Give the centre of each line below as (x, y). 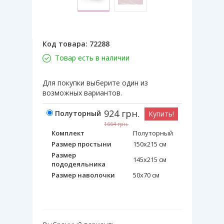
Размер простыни (81, 144)
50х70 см (146, 175)
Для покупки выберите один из (95, 82)
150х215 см (150, 144)
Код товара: (66, 43)
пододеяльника (78, 164)
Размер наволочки (83, 175)
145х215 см (150, 159)
